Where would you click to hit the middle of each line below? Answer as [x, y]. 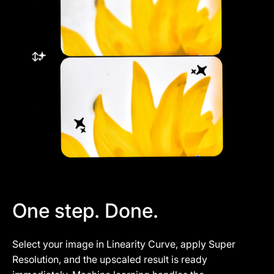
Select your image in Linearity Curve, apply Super [124, 244]
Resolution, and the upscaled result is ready [110, 260]
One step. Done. [85, 211]
